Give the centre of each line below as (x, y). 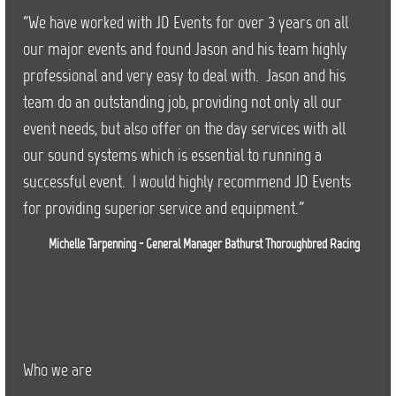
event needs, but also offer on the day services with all (184, 130)
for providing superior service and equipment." (164, 210)
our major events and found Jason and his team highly (185, 51)
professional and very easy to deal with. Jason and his (184, 77)
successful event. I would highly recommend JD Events (187, 183)
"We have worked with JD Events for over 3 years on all (186, 24)
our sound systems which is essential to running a (172, 157)
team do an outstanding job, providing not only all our (183, 104)
